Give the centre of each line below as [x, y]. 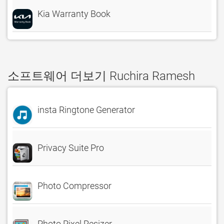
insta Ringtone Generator [86, 110]
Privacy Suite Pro [71, 148]
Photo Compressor [74, 186]
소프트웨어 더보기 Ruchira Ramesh [101, 76]
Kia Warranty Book [74, 14]
